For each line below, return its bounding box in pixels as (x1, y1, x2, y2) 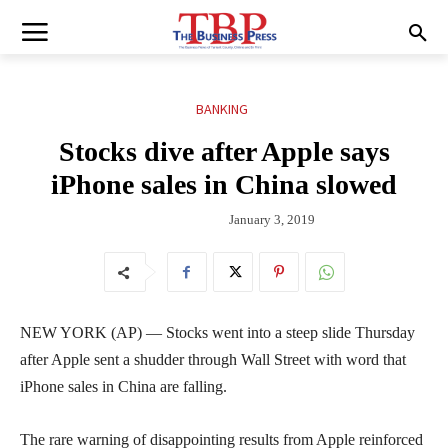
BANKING (195, 100, 248, 119)
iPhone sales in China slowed (51, 169, 397, 201)
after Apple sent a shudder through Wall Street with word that (20, 350, 406, 368)
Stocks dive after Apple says (58, 136, 390, 168)
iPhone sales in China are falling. (20, 377, 227, 395)
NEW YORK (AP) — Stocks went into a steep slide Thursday (20, 323, 415, 341)
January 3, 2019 (229, 211, 315, 227)
